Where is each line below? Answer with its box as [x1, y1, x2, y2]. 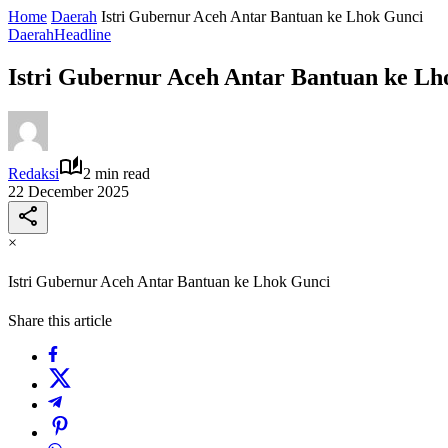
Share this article [8, 312, 112, 330]
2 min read [83, 164, 150, 182]
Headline [54, 26, 111, 43]
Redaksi [8, 164, 59, 182]
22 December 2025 [8, 182, 129, 200]
